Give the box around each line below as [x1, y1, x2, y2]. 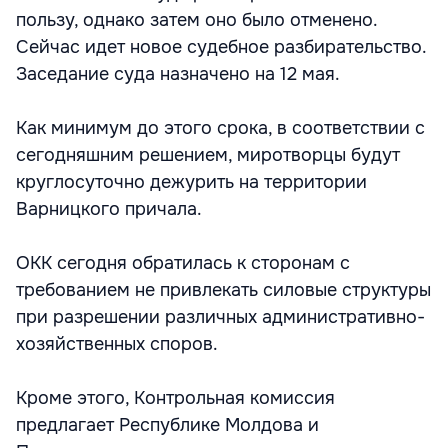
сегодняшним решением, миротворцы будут [16, 144, 400, 166]
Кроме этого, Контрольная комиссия [16, 387, 335, 409]
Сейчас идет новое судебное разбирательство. [16, 36, 426, 58]
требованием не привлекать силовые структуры [16, 279, 431, 301]
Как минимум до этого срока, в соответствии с [16, 117, 425, 139]
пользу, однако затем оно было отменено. [16, 9, 377, 31]
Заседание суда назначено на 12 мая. [16, 63, 340, 85]
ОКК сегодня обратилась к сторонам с [16, 252, 350, 274]
